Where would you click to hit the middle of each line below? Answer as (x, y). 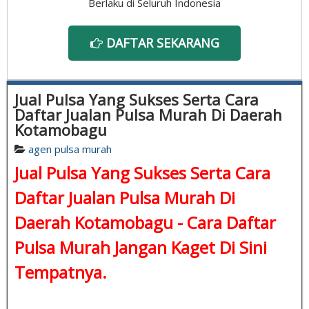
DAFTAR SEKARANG (161, 42)
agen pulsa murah (70, 149)
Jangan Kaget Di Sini (189, 247)
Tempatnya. (61, 272)
